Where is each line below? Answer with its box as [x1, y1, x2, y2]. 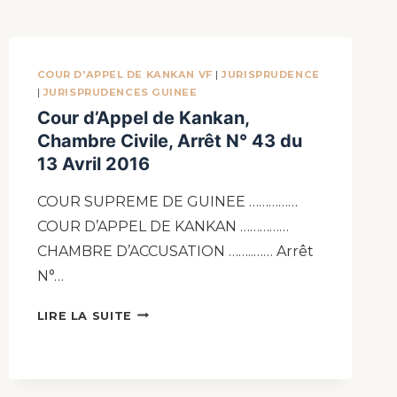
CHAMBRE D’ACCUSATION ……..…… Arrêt [36, 242, 314, 260]
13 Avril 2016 [36, 152, 150, 175]
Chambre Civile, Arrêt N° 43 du [36, 129, 302, 152]
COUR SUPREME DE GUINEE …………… [36, 192, 298, 210]
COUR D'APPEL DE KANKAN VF [36, 68, 213, 81]
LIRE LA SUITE [36, 308, 132, 323]
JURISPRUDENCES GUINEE [43, 86, 198, 98]
